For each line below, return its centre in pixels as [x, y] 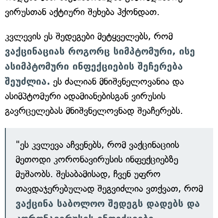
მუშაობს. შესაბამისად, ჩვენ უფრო [88, 174]
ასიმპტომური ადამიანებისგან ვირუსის [85, 96]
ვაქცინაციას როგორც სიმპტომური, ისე [100, 51]
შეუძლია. [27, 82]
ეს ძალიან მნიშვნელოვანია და [117, 82]
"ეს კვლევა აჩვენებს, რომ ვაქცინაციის [97, 145]
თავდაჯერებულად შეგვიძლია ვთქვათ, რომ [109, 189]
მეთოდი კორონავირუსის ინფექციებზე [97, 160]
